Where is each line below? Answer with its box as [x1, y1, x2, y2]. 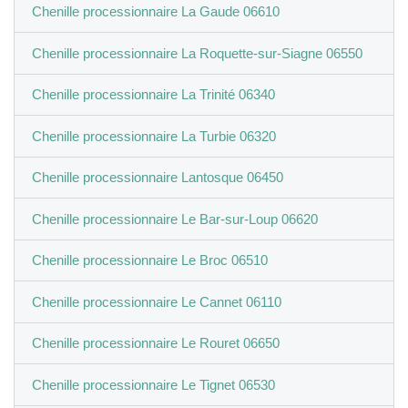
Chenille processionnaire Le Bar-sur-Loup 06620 [31, 210, 318, 227]
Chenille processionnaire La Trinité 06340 [31, 87, 275, 103]
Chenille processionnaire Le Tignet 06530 [31, 376, 275, 393]
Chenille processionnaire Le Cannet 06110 [31, 293, 281, 310]
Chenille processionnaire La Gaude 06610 [31, 4, 280, 20]
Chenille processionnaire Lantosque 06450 [31, 169, 283, 186]
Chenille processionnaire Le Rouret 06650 [31, 335, 280, 352]
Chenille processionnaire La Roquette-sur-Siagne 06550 [31, 45, 362, 61]
